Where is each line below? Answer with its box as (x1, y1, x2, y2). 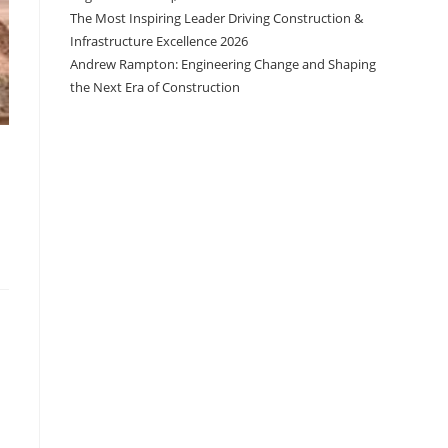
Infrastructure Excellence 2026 (70, 32, 248, 51)
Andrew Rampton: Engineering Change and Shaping (70, 55, 376, 74)
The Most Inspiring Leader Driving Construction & (70, 9, 363, 28)
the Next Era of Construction (70, 78, 240, 97)
